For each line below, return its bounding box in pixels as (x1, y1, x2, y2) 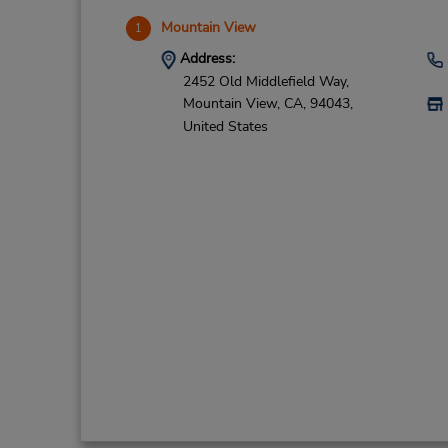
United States (182, 116, 268, 136)
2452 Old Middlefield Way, (182, 71, 349, 91)
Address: (175, 49, 235, 68)
